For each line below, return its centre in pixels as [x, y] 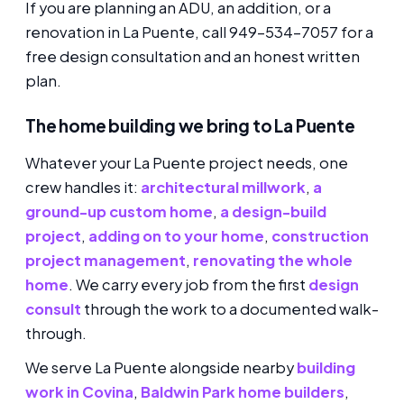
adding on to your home [176, 235]
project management [106, 260]
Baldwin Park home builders [243, 392]
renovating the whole [273, 260]
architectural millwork [223, 187]
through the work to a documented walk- [230, 308]
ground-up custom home [119, 211]
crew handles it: [83, 187]
